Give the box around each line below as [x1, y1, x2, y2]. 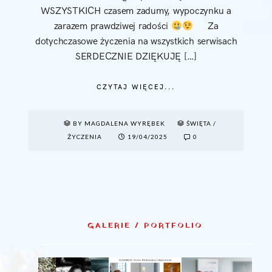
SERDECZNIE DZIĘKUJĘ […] [75, 51, 197, 63]
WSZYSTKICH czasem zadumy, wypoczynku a [41, 5, 231, 18]
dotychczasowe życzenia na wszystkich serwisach [35, 36, 237, 48]
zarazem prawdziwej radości [53, 21, 171, 33]
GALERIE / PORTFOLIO [87, 220, 203, 232]
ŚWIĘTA [186, 120, 211, 127]
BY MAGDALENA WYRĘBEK [72, 120, 167, 127]
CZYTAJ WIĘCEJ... [97, 83, 175, 92]
